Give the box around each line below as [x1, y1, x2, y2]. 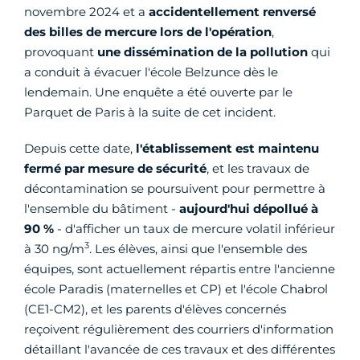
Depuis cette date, [24, 141, 133, 156]
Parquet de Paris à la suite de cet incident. [24, 104, 276, 120]
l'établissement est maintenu [133, 141, 319, 156]
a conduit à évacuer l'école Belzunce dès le [24, 64, 278, 80]
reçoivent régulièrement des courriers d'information [24, 321, 333, 337]
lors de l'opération [160, 24, 272, 39]
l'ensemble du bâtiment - [24, 201, 179, 216]
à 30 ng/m [24, 241, 84, 256]
